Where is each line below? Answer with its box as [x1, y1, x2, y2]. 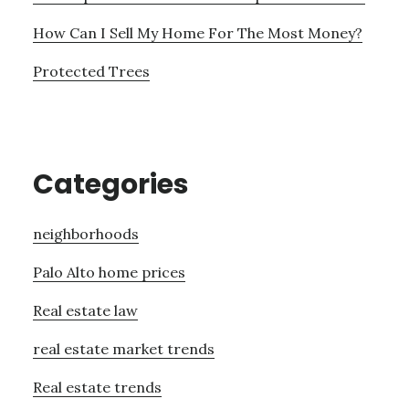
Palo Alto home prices [32, 262, 185, 281]
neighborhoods [32, 224, 139, 243]
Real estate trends [32, 377, 162, 396]
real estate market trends [32, 339, 215, 358]
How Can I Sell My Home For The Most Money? [32, 23, 362, 42]
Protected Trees [32, 61, 150, 80]
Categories [32, 164, 189, 204]
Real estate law [32, 300, 138, 320]
